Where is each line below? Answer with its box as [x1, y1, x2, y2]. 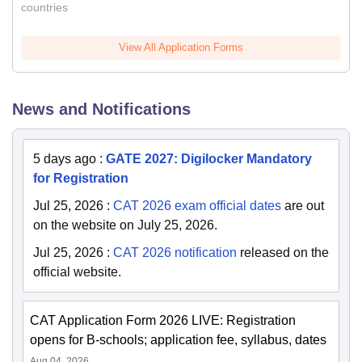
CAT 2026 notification [113, 246, 237, 260]
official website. [33, 265, 121, 280]
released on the [237, 246, 329, 260]
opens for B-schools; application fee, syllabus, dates [30, 333, 326, 347]
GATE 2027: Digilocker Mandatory [106, 152, 312, 166]
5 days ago [33, 152, 96, 166]
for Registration [33, 171, 128, 186]
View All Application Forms [119, 41, 243, 54]
